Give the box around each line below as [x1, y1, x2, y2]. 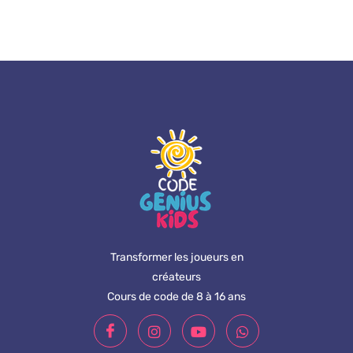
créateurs [152, 269, 201, 284]
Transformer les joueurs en [110, 250, 243, 264]
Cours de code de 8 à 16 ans [107, 289, 246, 303]
